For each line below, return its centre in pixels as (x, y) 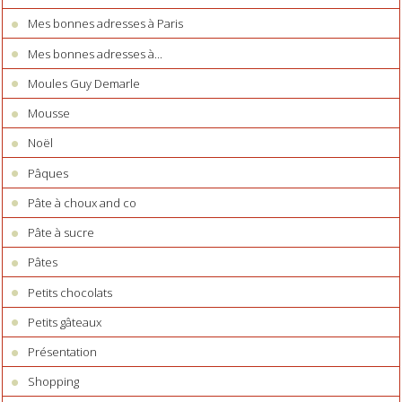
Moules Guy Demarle (84, 83)
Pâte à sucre (61, 233)
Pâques (48, 173)
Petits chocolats (70, 292)
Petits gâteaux (65, 322)
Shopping (54, 382)
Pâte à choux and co (83, 202)
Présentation (63, 352)
